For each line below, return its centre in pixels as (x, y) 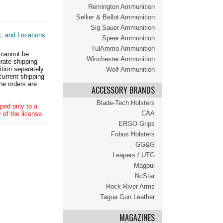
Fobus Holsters (133, 134)
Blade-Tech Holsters (126, 103)
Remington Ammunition (121, 7)
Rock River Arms (130, 186)
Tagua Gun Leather (127, 197)
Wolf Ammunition (130, 69)
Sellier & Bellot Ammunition (115, 17)
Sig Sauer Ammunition (123, 28)
